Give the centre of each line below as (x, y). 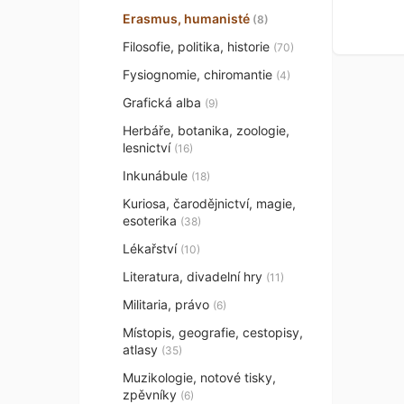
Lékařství (151, 248)
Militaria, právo (168, 304)
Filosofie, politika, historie (198, 46)
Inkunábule (157, 175)
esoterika (151, 220)
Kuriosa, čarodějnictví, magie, (209, 203)
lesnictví (148, 147)
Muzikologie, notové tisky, (199, 377)
